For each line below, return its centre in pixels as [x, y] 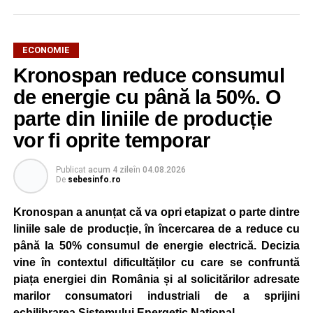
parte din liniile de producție [143, 119]
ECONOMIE [46, 50]
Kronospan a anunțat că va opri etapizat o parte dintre [156, 212]
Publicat [71, 170]
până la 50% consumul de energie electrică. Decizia [156, 246]
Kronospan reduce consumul [149, 75]
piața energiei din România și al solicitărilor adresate [156, 279]
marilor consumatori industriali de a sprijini [156, 296]
